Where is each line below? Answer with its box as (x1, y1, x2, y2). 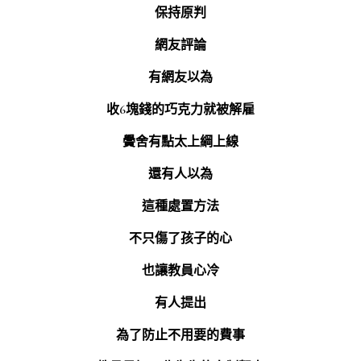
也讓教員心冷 (142, 262, 219, 279)
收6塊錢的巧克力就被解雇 (106, 101, 255, 118)
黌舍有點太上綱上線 (122, 133, 239, 150)
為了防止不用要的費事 (116, 326, 245, 343)
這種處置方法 (142, 197, 219, 214)
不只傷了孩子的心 (129, 230, 232, 247)
